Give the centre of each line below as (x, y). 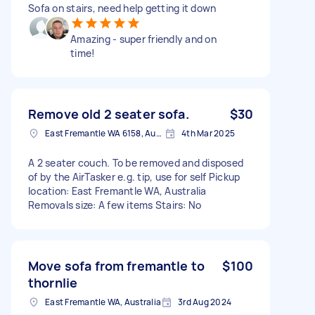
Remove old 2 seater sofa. (109, 114)
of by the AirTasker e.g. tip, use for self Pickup (134, 176)
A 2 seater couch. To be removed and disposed (136, 162)
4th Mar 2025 (208, 133)
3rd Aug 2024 (205, 302)
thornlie (53, 282)
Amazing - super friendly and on (143, 39)
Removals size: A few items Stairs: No (115, 205)
